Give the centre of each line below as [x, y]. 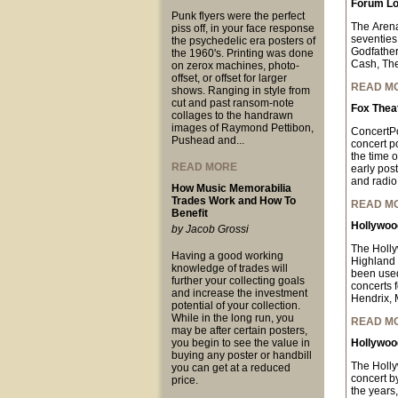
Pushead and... [207, 140]
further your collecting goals [238, 281]
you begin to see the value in [240, 343]
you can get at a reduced [231, 368]
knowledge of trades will [229, 268]
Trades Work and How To [233, 201]
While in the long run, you [232, 318]
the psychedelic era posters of [243, 41]
